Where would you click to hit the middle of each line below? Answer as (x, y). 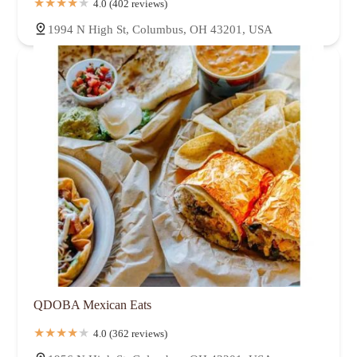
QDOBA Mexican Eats (92, 304)
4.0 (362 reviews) (130, 333)
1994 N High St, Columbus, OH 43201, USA (160, 29)
